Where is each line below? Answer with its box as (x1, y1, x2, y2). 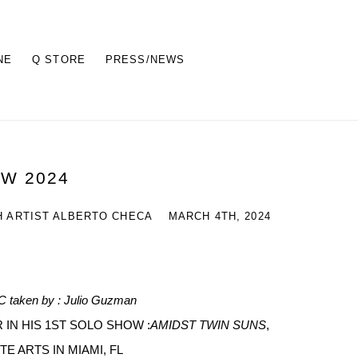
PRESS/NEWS (105, 54, 185, 66)
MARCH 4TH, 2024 (168, 210, 271, 222)
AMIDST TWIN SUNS (150, 318, 267, 332)
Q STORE (32, 54, 86, 66)
